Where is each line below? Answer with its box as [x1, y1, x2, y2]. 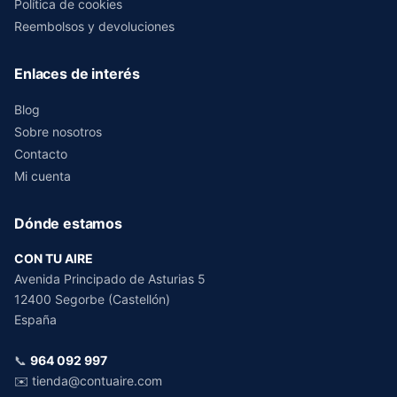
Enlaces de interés [14, 64, 141, 82]
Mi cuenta [14, 167, 71, 183]
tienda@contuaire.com [32, 372, 162, 388]
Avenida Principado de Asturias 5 [14, 270, 206, 286]
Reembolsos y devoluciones [14, 18, 175, 34]
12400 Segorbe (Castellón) [14, 291, 170, 307]
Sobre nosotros [14, 123, 102, 139]
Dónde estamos [14, 214, 122, 232]
